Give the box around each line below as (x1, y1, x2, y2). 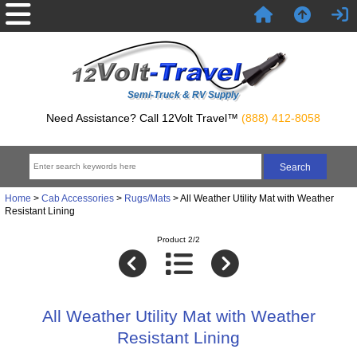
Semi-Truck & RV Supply (127, 89, 239, 100)
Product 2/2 (157, 235, 200, 245)
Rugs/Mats (124, 192, 171, 203)
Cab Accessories (41, 192, 114, 203)
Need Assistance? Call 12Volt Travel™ (45, 111, 241, 124)
